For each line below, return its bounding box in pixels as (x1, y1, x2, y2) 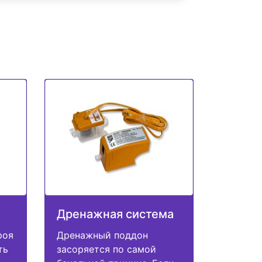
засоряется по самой (57, 243, 156, 256)
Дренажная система (57, 207, 174, 222)
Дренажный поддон (57, 229, 148, 242)
